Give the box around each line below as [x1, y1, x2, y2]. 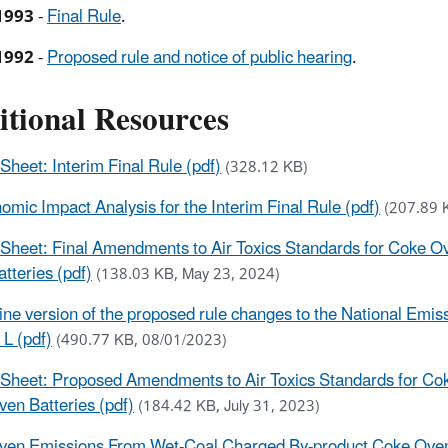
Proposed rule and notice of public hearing [47, 39, 352, 76]
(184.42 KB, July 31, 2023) [138, 390, 320, 422]
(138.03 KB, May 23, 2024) [96, 258, 280, 290]
